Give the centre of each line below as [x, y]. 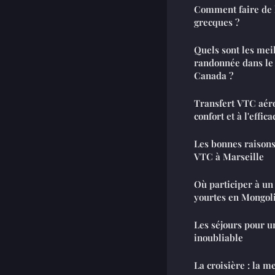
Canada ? [214, 76]
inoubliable [219, 238]
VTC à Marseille [229, 157]
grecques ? [217, 22]
